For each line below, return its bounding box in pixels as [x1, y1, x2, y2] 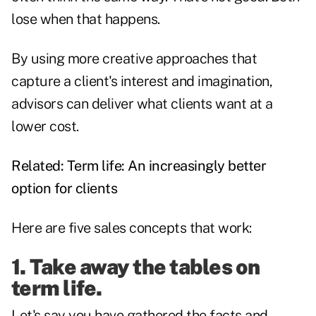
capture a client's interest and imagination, [11, 73, 272, 90]
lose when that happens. [11, 11, 160, 28]
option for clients [11, 180, 117, 197]
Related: [11, 157, 67, 175]
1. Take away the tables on [11, 254, 260, 280]
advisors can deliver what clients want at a [11, 95, 273, 113]
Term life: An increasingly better [66, 157, 266, 175]
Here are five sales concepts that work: [11, 219, 255, 237]
